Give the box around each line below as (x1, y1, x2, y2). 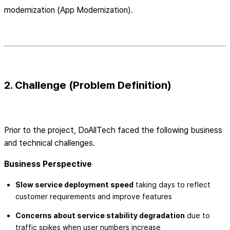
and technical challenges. (4, 138, 95, 148)
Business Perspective (4, 159, 92, 169)
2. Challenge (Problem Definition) (4, 79, 171, 92)
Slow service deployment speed (15, 180, 133, 189)
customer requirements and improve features (15, 191, 172, 201)
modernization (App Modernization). (4, 5, 133, 15)
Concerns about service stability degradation (15, 211, 185, 220)
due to (184, 211, 210, 220)
